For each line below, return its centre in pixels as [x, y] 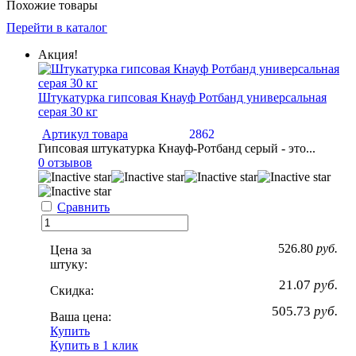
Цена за [71, 250]
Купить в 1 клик [94, 345]
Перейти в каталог [57, 27]
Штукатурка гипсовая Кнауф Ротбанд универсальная [182, 97]
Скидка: [72, 290]
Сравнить [83, 207]
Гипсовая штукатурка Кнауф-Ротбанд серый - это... [177, 148]
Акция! [58, 54]
